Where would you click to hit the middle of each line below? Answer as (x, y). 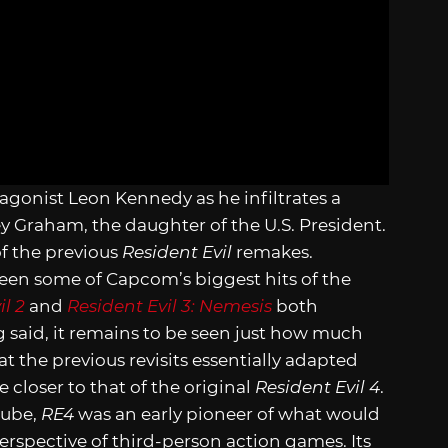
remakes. (272, 251)
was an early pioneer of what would (227, 413)
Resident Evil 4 (317, 386)
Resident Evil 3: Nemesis (169, 305)
